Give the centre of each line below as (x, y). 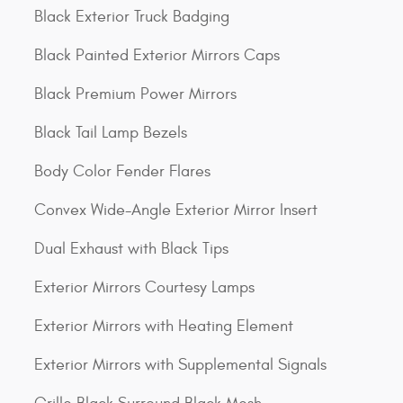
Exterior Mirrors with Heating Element (164, 326)
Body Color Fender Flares (122, 171)
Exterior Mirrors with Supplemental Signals (180, 365)
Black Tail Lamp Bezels (111, 133)
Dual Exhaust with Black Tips (131, 249)
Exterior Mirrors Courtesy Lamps (144, 287)
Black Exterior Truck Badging (132, 17)
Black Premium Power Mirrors (135, 94)
